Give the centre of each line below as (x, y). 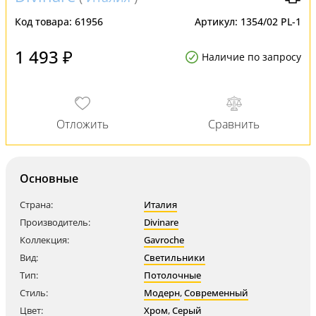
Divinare (161, 222)
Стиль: (34, 293)
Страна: (36, 205)
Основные (49, 178)
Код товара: (45, 22)
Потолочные (172, 275)
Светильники (175, 257)
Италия (160, 205)
